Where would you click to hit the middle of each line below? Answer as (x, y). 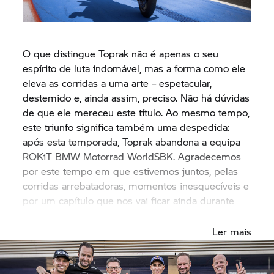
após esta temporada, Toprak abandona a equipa (132, 141)
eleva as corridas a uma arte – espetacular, (117, 83)
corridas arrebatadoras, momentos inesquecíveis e (136, 185)
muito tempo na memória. (81, 215)
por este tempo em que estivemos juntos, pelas (131, 171)
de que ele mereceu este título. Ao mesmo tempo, (136, 112)
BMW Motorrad (90, 156)
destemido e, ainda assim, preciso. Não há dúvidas (136, 97)
